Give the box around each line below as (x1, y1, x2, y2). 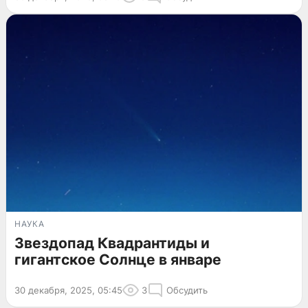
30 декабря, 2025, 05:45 (14, 285, 122, 296)
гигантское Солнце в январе (14, 251, 221, 269)
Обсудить (166, 285, 208, 296)
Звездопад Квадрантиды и (14, 234, 210, 252)
